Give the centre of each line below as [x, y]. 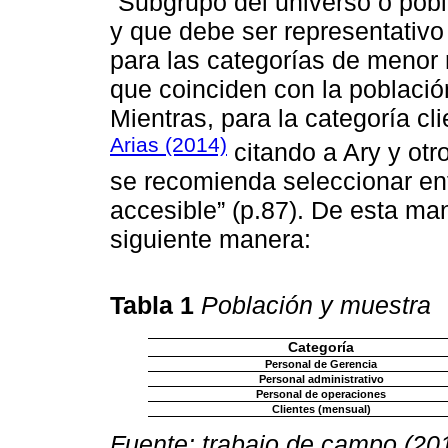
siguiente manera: [210, 239]
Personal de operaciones [321, 393]
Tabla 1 [155, 304]
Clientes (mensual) [321, 408]
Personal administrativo [321, 378]
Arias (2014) [168, 144]
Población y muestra [316, 304]
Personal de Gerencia [321, 363]
